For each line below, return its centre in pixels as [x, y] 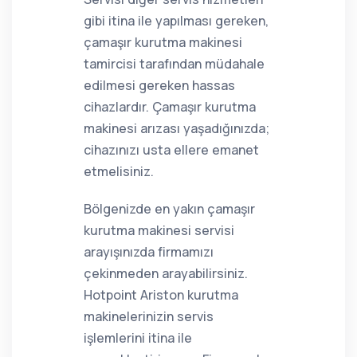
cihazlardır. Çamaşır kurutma [170, 107]
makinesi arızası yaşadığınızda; [177, 128]
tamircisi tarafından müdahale [174, 64]
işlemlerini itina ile [138, 338]
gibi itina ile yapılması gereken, [176, 21]
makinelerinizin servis [149, 316]
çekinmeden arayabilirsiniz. [166, 273]
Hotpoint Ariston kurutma [161, 295]
